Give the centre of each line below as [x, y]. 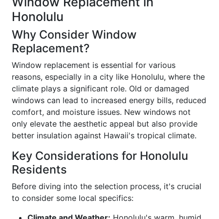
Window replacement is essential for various [94, 65]
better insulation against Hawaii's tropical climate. [104, 135]
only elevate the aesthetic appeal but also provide [105, 124]
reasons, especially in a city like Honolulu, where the [108, 77]
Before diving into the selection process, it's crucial [107, 186]
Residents [39, 169]
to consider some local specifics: [73, 198]
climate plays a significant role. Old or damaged [100, 88]
